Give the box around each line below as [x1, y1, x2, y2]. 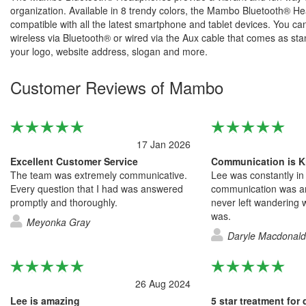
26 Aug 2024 [135, 276, 191, 290]
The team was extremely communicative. [10, 167, 187, 182]
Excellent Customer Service [10, 154, 138, 168]
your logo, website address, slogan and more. [10, 44, 208, 58]
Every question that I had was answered [10, 181, 183, 195]
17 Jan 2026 [137, 137, 191, 151]
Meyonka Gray [27, 214, 90, 229]
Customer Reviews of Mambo [10, 74, 223, 99]
